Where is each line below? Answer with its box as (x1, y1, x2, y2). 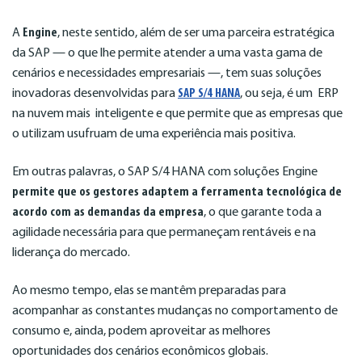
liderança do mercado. (12, 246, 133, 259)
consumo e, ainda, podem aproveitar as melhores (12, 325, 271, 339)
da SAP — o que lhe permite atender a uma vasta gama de (12, 46, 322, 60)
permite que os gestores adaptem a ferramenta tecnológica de (12, 185, 342, 199)
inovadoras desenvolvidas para (12, 86, 178, 100)
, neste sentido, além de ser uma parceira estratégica (57, 26, 335, 40)
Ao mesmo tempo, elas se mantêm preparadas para (12, 284, 286, 298)
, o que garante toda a (204, 205, 322, 219)
